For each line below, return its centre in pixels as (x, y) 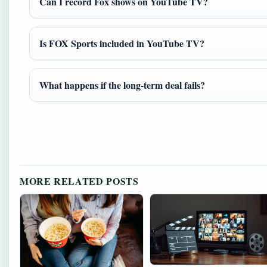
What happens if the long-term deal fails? (122, 85)
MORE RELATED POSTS (79, 181)
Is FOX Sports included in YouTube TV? (122, 44)
